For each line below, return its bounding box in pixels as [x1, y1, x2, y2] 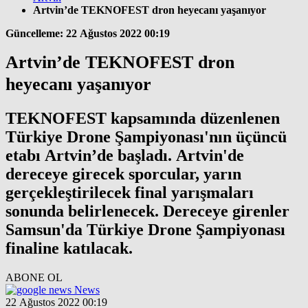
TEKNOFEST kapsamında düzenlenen [5, 109, 280, 128]
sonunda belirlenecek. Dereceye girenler [5, 202, 289, 221]
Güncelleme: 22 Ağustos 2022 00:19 [5, 27, 170, 39]
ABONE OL [5, 272, 63, 284]
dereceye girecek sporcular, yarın [5, 165, 241, 184]
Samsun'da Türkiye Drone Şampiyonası [5, 221, 285, 239]
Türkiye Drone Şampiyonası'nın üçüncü [5, 128, 287, 146]
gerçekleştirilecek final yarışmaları [5, 184, 254, 202]
